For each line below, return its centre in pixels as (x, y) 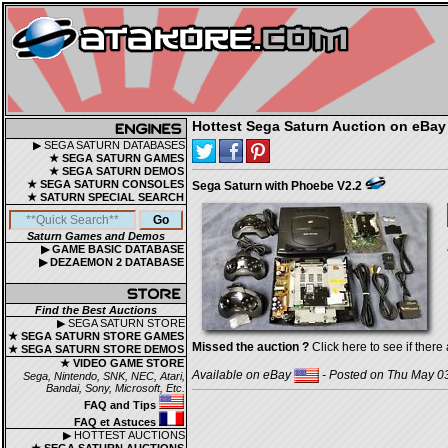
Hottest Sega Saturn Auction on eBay (319, 126)
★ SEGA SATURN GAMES (116, 158)
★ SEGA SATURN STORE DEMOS (96, 349)
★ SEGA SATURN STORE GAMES (96, 336)
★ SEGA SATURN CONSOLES (105, 184)
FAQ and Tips (121, 405)
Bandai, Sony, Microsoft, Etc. (115, 388)
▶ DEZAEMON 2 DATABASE (111, 262)
